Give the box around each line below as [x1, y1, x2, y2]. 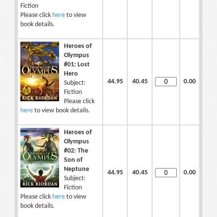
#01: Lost [64, 61, 90, 69]
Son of [64, 156, 82, 164]
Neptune [64, 166, 89, 173]
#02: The [64, 147, 88, 155]
